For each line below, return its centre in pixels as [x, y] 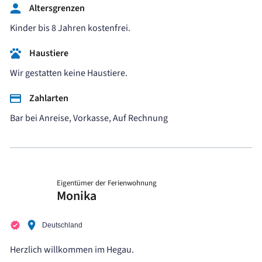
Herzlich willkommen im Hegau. [72, 249]
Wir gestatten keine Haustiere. [69, 73]
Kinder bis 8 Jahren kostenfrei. [70, 28]
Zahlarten [49, 98]
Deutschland [62, 225]
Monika [77, 196]
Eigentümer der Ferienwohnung [107, 183]
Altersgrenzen [57, 8]
